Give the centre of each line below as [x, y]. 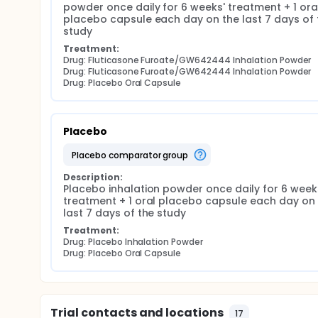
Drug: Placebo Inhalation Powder [133, 242]
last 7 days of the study [125, 213]
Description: [93, 177]
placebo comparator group [132, 155]
